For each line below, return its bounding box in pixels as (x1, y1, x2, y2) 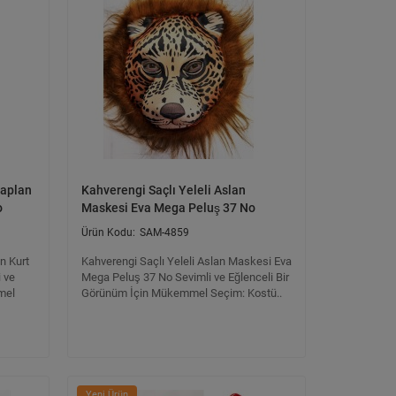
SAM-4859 (140, 226, 189, 239)
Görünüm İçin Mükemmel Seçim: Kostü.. (81, 286, 282, 300)
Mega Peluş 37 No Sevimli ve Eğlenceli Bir (81, 270, 289, 284)
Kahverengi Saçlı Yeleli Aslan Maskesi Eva (81, 255, 292, 268)
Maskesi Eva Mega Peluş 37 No (81, 201, 255, 215)
